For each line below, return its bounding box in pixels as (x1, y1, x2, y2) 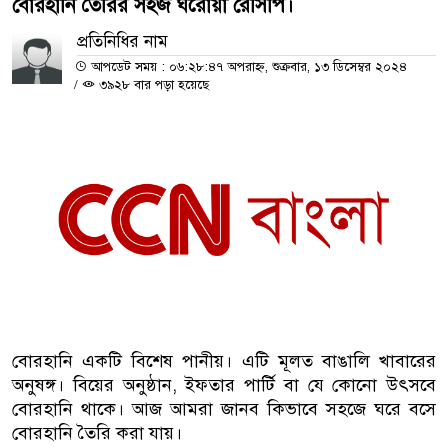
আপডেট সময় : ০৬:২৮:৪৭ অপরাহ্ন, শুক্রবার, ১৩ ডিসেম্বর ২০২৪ (87, 59, 407, 76)
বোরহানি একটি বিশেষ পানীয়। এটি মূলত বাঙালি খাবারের (12, 350, 436, 373)
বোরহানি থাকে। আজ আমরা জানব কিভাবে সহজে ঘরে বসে (12, 398, 436, 421)
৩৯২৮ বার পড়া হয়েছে (95, 77, 209, 94)
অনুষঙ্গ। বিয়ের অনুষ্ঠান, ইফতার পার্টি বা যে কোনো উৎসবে (12, 374, 436, 397)
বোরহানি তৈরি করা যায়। (12, 422, 182, 445)
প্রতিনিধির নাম (77, 31, 168, 53)
